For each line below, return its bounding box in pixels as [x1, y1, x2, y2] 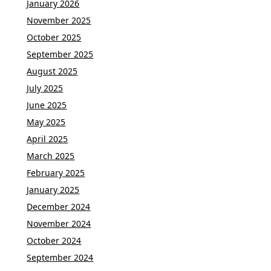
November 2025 [27, 14, 91, 26]
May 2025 [27, 116, 66, 128]
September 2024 [27, 251, 94, 263]
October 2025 [27, 31, 82, 43]
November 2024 [27, 217, 91, 229]
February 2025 [27, 166, 85, 178]
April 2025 [27, 132, 68, 145]
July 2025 [27, 82, 64, 94]
